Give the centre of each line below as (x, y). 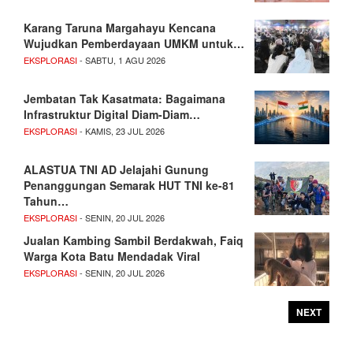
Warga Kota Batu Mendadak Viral (112, 256)
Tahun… (46, 201)
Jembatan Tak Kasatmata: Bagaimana (124, 99)
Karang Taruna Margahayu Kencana (120, 28)
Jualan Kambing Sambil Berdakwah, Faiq (134, 241)
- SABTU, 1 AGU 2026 (121, 60)
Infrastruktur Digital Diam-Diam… (112, 115)
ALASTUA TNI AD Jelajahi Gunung (116, 170)
